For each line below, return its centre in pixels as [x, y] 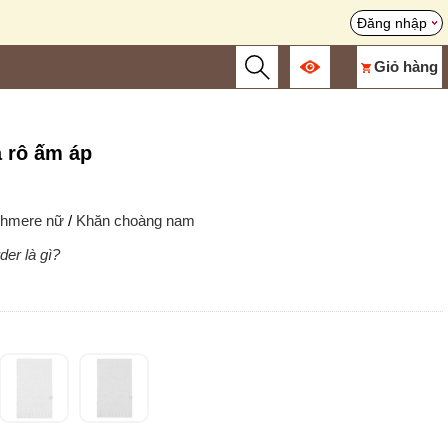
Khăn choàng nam [136, 221]
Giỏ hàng [406, 66]
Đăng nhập [392, 22]
